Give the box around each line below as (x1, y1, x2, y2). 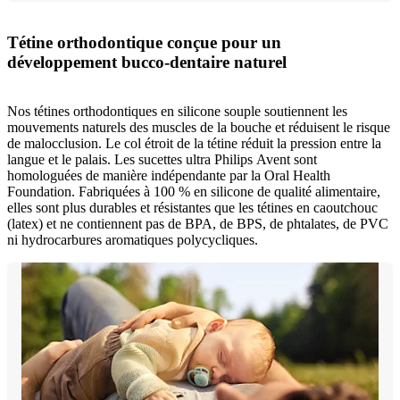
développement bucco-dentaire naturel (7, 52, 287, 71)
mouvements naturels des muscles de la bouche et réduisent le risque (7, 119, 390, 135)
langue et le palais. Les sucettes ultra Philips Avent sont (7, 151, 317, 167)
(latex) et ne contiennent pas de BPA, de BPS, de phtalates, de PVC (7, 215, 388, 231)
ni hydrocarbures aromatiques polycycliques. (7, 231, 258, 247)
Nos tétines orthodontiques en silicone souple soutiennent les (7, 103, 347, 119)
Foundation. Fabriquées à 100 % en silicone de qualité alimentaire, (7, 183, 380, 199)
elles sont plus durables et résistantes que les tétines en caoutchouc (7, 199, 378, 215)
